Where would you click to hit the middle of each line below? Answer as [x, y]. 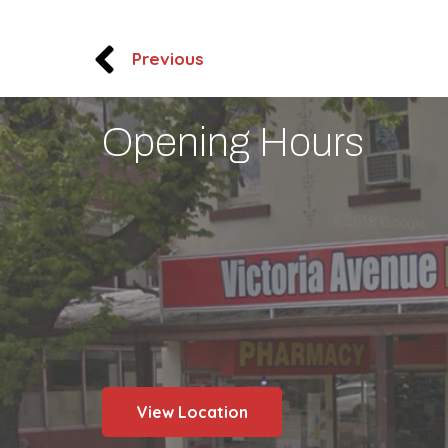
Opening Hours [233, 142]
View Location [192, 412]
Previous [168, 58]
